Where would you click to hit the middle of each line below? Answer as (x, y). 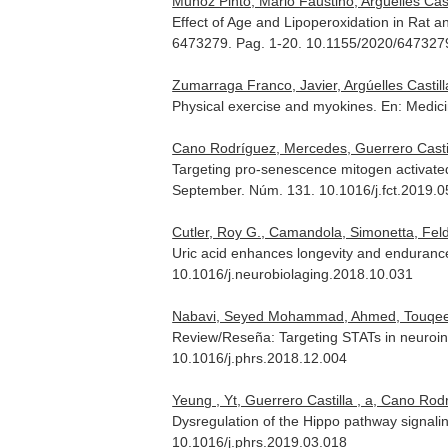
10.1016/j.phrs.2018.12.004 (260, 358)
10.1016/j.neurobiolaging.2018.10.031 (293, 274)
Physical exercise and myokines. (277, 106)
